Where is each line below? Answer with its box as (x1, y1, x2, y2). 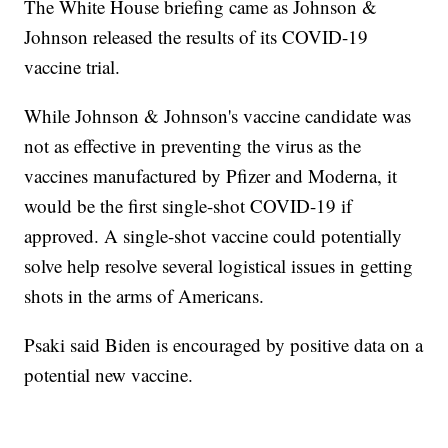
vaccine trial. (24, 54, 121, 80)
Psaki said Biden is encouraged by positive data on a (24, 332, 424, 358)
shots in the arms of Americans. (24, 283, 265, 309)
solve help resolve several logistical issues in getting (24, 253, 414, 279)
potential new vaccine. (24, 362, 194, 388)
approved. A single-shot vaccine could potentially (24, 223, 403, 249)
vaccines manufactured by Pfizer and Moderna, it (24, 163, 398, 189)
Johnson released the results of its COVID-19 (24, 24, 369, 50)
